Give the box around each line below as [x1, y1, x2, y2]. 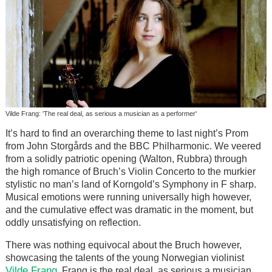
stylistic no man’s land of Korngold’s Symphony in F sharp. [5, 178, 256, 189]
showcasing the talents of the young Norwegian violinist [5, 252, 244, 263]
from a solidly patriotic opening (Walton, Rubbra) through [5, 153, 247, 164]
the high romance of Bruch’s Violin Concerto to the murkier [5, 166, 256, 177]
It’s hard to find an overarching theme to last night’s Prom [5, 127, 248, 138]
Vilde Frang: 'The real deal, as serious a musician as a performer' [5, 110, 197, 118]
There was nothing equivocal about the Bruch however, [5, 239, 242, 250]
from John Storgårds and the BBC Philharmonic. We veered [5, 140, 261, 151]
